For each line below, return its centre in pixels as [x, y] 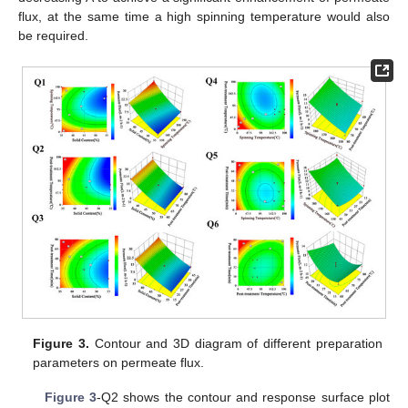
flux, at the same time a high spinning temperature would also [204, 17]
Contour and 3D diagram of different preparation [236, 343]
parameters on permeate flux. [119, 362]
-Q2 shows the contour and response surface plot [243, 398]
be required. [53, 36]
